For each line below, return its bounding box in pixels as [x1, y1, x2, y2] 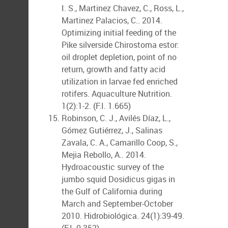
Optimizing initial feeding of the [62, 27, 176, 38]
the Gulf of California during [62, 186, 162, 197]
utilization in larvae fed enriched [62, 76, 178, 87]
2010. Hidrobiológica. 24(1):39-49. [62, 210, 184, 221]
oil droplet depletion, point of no [62, 51, 177, 63]
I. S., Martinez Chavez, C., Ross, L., [62, 3, 184, 14]
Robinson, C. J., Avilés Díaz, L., [62, 112, 170, 124]
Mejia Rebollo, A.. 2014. [62, 149, 146, 160]
